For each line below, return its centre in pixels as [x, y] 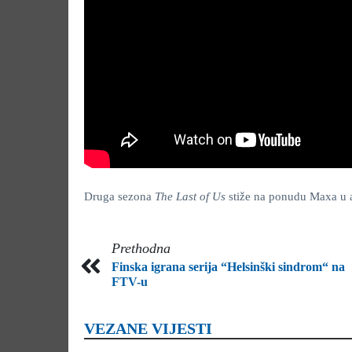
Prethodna [141, 248]
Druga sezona [119, 196]
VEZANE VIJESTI [148, 328]
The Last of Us [192, 196]
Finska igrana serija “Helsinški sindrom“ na [228, 266]
